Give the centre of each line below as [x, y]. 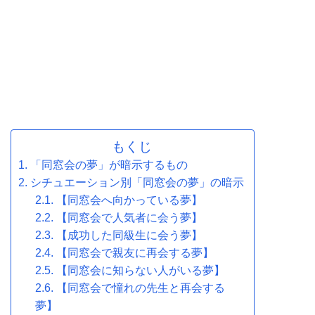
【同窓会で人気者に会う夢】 [129, 217]
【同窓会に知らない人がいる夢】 [141, 270]
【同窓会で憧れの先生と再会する [141, 288]
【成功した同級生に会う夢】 [129, 235]
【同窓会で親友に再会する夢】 [135, 252]
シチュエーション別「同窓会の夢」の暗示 [137, 182]
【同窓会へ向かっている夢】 [129, 200]
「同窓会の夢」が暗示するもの [109, 165]
